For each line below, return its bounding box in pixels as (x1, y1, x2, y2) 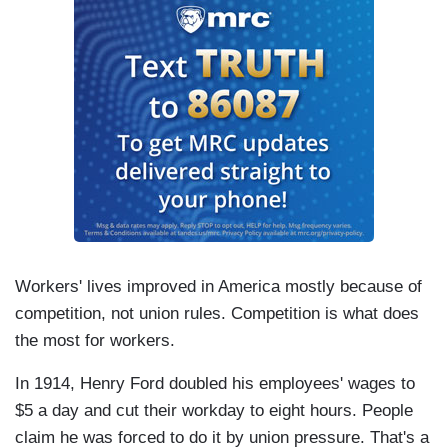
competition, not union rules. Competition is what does (15, 304, 419, 324)
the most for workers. (15, 331, 175, 351)
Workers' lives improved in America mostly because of (15, 277, 422, 297)
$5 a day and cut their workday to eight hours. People (15, 401, 413, 421)
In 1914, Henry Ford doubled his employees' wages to (15, 374, 415, 394)
